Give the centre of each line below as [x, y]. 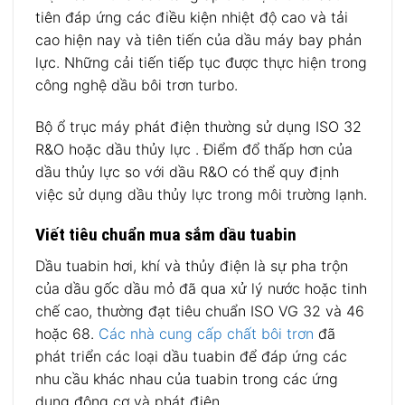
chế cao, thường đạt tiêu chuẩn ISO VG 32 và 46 [200, 311]
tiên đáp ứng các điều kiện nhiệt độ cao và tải [192, 17]
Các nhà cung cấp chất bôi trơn [206, 333]
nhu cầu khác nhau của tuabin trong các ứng [187, 378]
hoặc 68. [67, 333]
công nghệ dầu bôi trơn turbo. [137, 85]
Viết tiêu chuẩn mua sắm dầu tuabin [166, 235]
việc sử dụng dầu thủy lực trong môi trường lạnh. [201, 194]
